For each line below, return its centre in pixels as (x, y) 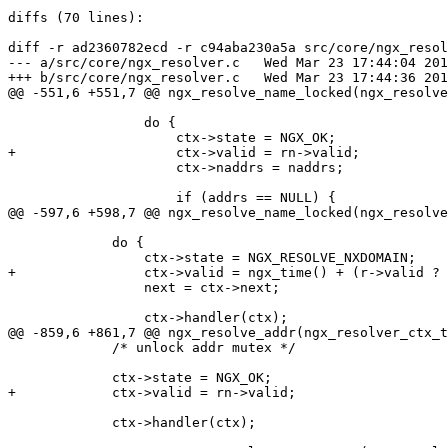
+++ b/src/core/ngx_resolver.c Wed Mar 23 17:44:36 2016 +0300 (124, 78)
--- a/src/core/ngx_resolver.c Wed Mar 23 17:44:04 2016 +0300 (124, 63)
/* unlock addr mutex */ (60, 348)
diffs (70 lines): (76, 18)
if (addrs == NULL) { (92, 198)
